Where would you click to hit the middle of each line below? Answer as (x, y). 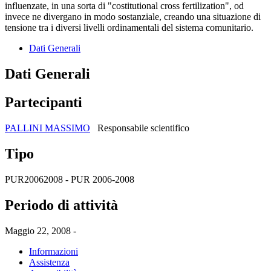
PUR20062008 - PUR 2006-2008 (70, 179)
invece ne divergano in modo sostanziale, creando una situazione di (133, 17)
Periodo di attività (61, 205)
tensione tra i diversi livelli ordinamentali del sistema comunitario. (129, 28)
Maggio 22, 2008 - (41, 230)
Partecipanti (44, 103)
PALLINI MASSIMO (47, 128)
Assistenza (49, 262)
